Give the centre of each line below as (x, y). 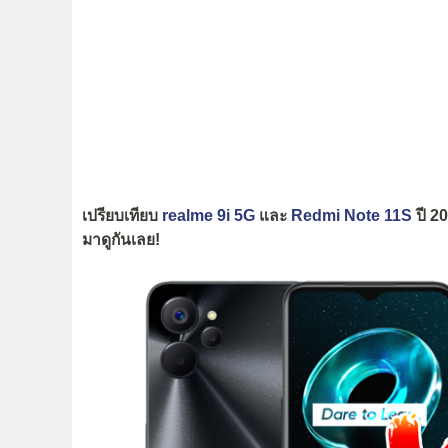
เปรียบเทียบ (122, 215)
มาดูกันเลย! (121, 239)
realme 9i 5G (208, 215)
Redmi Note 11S (351, 215)
